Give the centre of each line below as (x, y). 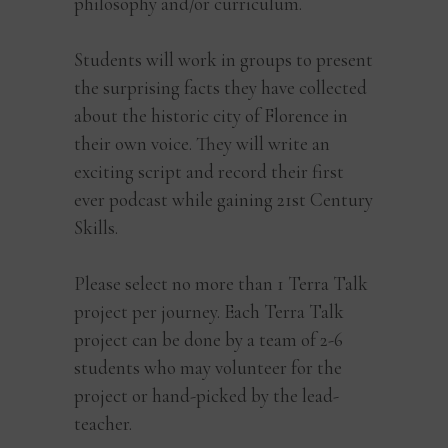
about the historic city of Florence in (211, 116)
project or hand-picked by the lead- (206, 396)
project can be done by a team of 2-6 (208, 340)
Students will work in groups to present (223, 60)
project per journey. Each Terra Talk (209, 312)
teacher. (103, 424)
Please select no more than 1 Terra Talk (221, 284)
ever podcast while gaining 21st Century (223, 200)
